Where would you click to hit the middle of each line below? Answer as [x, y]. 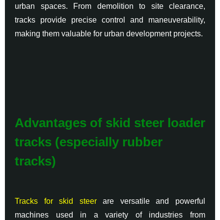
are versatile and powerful [151, 201]
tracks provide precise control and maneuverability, [110, 20]
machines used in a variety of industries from [110, 215]
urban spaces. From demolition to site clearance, [110, 6]
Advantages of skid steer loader [110, 123]
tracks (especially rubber [89, 142]
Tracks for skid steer [56, 201]
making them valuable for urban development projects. [109, 33]
